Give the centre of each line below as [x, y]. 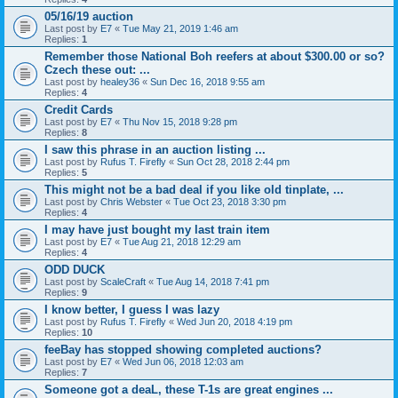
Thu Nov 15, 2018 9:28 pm [180, 122]
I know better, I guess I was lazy [132, 310]
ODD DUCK [75, 270]
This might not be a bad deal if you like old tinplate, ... [194, 190]
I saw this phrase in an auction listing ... [155, 150]
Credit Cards [79, 110]
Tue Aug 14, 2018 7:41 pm [213, 282]
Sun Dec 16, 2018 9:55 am [207, 82]
